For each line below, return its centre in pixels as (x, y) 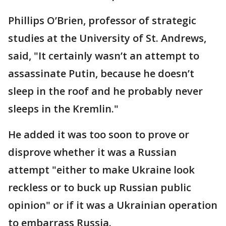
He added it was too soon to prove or (99, 134)
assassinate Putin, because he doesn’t (101, 73)
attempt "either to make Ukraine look (101, 169)
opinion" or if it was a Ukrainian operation (113, 205)
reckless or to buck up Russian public (100, 187)
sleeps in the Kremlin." (63, 108)
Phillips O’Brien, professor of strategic (102, 20)
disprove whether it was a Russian (92, 152)
